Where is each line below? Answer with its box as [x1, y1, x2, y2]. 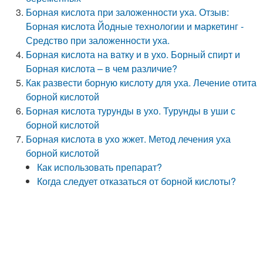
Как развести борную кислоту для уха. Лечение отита [26, 76, 257, 89]
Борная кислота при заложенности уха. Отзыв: [26, 5, 230, 19]
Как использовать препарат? [37, 160, 163, 174]
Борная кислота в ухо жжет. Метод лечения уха [26, 132, 231, 146]
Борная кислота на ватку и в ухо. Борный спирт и [26, 48, 241, 61]
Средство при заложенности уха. [26, 33, 170, 47]
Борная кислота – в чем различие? [26, 62, 178, 75]
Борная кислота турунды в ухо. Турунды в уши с [26, 104, 236, 117]
